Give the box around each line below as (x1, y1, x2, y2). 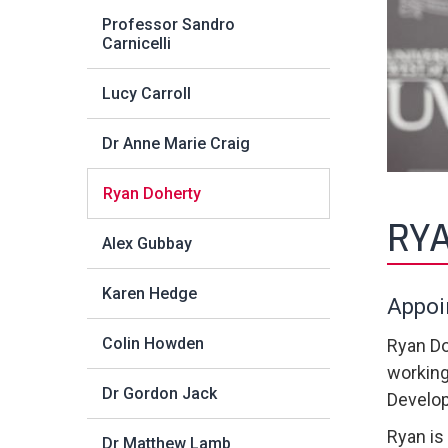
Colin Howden (102, 334, 204, 353)
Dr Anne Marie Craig (102, 134, 250, 153)
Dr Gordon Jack (102, 384, 217, 403)
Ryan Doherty (103, 184, 201, 203)
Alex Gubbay (102, 234, 192, 253)
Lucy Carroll (102, 84, 191, 103)
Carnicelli (102, 34, 171, 53)
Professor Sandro (102, 15, 235, 34)
